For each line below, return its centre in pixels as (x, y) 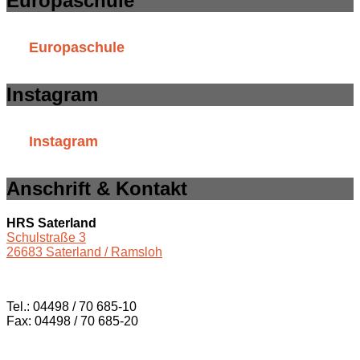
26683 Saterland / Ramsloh (84, 252)
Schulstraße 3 (46, 237)
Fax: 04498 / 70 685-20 (72, 321)
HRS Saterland (51, 223)
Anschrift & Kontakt (97, 189)
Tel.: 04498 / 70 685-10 (72, 306)
